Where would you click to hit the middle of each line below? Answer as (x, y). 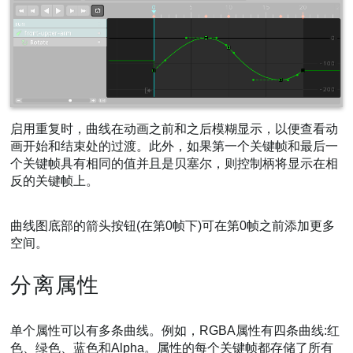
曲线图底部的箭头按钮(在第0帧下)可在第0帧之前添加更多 (173, 226)
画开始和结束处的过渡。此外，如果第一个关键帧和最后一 (175, 147)
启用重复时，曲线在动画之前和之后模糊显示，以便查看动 (175, 129)
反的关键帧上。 (55, 181)
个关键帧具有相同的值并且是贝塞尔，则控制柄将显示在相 (175, 164)
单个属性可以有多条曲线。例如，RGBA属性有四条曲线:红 (175, 330)
